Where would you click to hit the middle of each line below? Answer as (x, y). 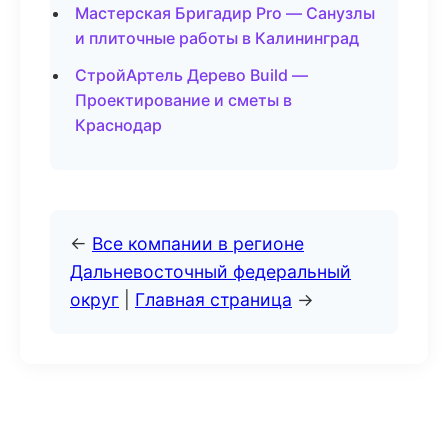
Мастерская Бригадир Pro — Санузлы (225, 13)
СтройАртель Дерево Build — (191, 75)
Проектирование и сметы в (183, 100)
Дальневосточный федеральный (210, 271)
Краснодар (118, 125)
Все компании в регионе (198, 243)
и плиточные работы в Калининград (217, 38)
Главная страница (213, 299)
